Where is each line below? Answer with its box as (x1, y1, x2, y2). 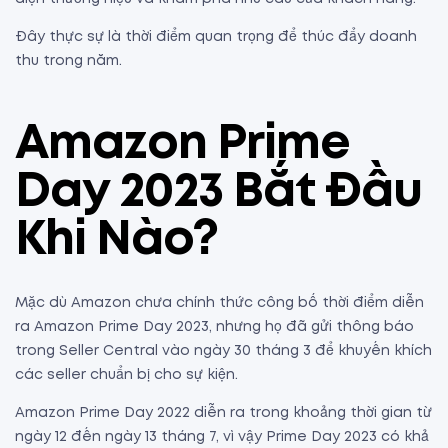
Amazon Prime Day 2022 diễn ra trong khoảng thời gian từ (15, 407, 432, 420)
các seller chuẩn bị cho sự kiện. (15, 369, 242, 382)
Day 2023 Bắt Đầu (15, 171, 422, 215)
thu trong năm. (15, 55, 122, 68)
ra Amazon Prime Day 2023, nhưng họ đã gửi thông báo (15, 321, 414, 334)
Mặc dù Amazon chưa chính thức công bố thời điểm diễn (15, 297, 424, 310)
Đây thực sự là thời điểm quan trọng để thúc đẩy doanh (15, 31, 417, 44)
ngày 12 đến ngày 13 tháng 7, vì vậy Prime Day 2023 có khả (15, 431, 429, 444)
